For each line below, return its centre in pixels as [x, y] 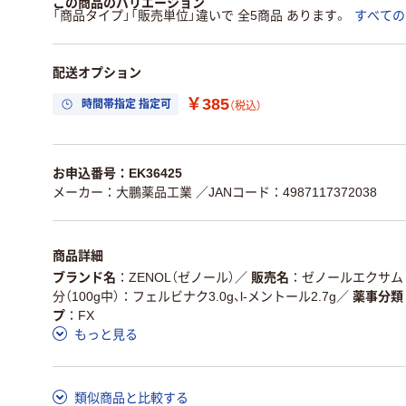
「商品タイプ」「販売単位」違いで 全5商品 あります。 [200, 15]
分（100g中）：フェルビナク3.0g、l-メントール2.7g [194, 297]
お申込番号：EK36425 [117, 173]
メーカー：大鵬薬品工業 [122, 192]
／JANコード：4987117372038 [286, 192]
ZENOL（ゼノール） [182, 278]
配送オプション [97, 72]
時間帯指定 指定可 [126, 105]
